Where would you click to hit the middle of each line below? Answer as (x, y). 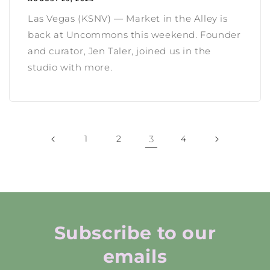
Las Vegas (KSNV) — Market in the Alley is (128, 18)
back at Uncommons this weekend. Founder (134, 34)
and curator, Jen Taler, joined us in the (120, 51)
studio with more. (70, 67)
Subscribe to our (135, 233)
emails (135, 256)
